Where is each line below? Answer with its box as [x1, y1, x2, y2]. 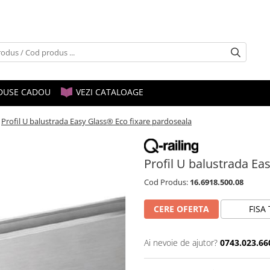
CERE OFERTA [154, 202, 209, 215]
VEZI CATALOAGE [74, 86, 143, 98]
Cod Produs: [144, 176, 188, 187]
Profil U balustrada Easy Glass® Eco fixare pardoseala [1, 116, 192, 127]
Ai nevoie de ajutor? [144, 236, 218, 248]
